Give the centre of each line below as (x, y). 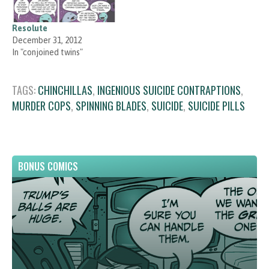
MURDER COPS (41, 105)
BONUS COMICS (48, 166)
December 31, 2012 (47, 40)
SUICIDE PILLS (216, 105)
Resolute (30, 28)
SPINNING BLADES (111, 105)
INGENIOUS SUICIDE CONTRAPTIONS (169, 90)
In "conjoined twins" (47, 52)
